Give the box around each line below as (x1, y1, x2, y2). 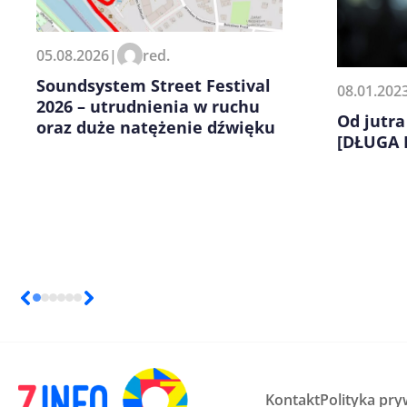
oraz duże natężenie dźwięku (36, 115, 275, 138)
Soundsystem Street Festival (36, 74, 271, 96)
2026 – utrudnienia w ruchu (36, 94, 260, 117)
